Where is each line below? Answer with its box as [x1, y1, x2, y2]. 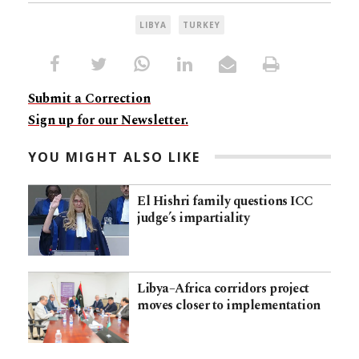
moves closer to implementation [137, 296, 321, 316]
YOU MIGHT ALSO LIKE [28, 147, 201, 166]
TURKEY [182, 18, 220, 30]
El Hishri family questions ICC [137, 191, 313, 211]
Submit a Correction [28, 88, 151, 108]
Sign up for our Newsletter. [28, 110, 188, 130]
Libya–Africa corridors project [137, 279, 309, 299]
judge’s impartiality [137, 208, 250, 228]
